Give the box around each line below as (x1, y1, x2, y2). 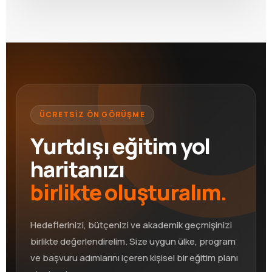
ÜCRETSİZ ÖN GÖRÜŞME (39, 109, 145, 120)
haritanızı (30, 154, 125, 184)
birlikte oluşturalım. (30, 177, 227, 207)
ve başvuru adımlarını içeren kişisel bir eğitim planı (30, 251, 238, 264)
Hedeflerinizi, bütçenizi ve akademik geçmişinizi (30, 218, 232, 231)
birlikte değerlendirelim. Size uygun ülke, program (30, 234, 236, 248)
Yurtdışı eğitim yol (30, 131, 211, 161)
